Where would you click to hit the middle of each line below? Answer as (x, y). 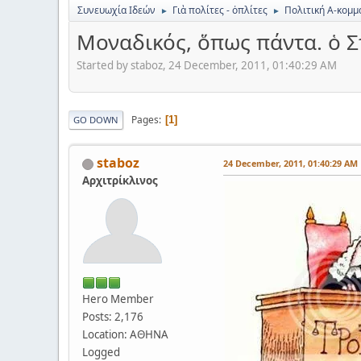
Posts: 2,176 (113, 317)
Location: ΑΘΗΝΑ (125, 335)
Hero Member (118, 299)
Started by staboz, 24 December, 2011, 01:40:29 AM (207, 66)
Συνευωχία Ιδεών (116, 10)
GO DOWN (96, 120)
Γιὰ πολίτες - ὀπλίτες (220, 10)
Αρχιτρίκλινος (120, 181)
